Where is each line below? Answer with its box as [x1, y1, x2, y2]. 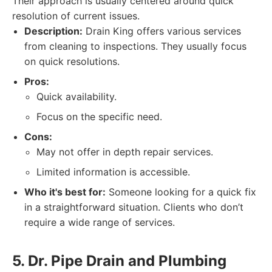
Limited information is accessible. [36, 166, 190, 178]
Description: [24, 25, 83, 37]
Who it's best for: [24, 186, 106, 198]
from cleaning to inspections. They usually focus [24, 40, 246, 52]
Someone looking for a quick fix [106, 186, 256, 198]
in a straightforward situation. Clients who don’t [24, 201, 243, 213]
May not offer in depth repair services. [36, 146, 213, 158]
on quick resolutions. [24, 55, 120, 67]
